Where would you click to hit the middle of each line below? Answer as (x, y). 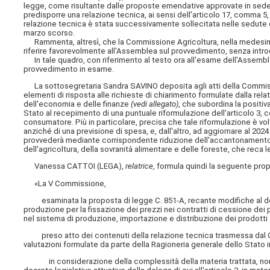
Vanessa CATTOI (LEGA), (75, 166)
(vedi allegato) (155, 104)
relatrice (140, 166)
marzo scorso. (49, 33)
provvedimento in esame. (69, 69)
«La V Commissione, (65, 183)
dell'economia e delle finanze (77, 104)
